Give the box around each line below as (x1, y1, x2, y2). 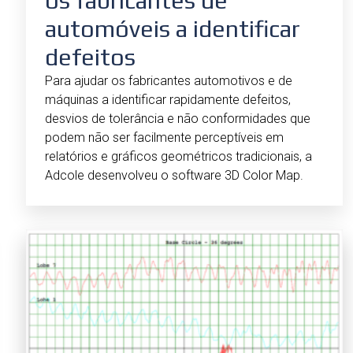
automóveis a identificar (45, 15, 300, 43)
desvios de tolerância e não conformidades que (45, 111, 310, 127)
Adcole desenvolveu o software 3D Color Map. (45, 168, 303, 184)
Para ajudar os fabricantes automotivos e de (45, 73, 292, 89)
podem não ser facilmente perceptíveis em (45, 130, 284, 146)
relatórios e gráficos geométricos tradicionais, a (45, 149, 312, 165)
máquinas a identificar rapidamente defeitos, (45, 92, 291, 108)
